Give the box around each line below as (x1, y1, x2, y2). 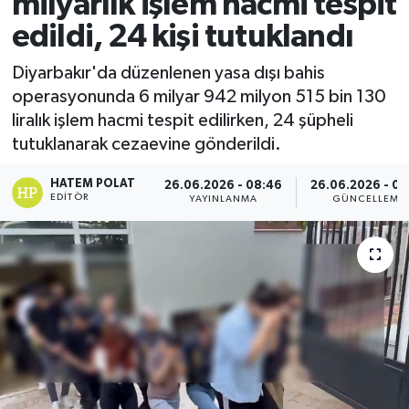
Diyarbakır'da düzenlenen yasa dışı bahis (11, 63, 325, 82)
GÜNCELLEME (331, 194, 406, 204)
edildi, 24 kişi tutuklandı (11, 21, 353, 54)
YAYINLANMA (189, 194, 258, 204)
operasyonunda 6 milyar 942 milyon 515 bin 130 (11, 87, 386, 106)
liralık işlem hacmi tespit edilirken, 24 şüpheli (11, 110, 353, 130)
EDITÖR (50, 192, 89, 202)
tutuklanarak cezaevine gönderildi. (11, 134, 281, 153)
